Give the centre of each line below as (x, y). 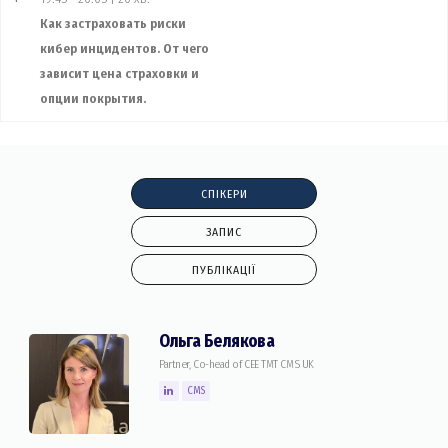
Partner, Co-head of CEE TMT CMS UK (236, 365)
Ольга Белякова (217, 342)
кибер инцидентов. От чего (124, 48)
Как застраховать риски (112, 23)
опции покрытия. (92, 98)
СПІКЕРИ (224, 193)
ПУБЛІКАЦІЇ (224, 269)
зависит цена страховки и (119, 73)
